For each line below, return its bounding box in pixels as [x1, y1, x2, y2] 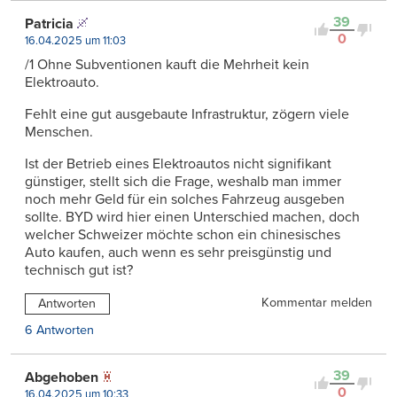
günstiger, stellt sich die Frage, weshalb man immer [25, 172, 341, 191]
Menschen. [25, 122, 93, 141]
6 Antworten [25, 322, 94, 338]
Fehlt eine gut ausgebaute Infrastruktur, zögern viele [25, 105, 349, 123]
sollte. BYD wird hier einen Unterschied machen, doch [25, 207, 360, 226]
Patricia [25, 14, 74, 33]
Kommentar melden [261, 294, 372, 310]
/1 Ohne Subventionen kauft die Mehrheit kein [25, 55, 309, 74]
